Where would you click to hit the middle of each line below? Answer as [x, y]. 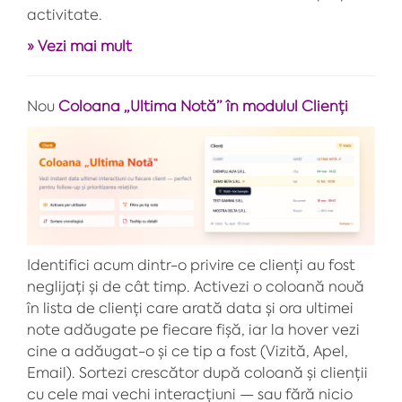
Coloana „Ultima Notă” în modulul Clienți [203, 105]
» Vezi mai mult [79, 45]
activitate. [65, 14]
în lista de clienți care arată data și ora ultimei [190, 308]
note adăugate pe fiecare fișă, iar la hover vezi [193, 330]
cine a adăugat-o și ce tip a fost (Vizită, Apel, [188, 351]
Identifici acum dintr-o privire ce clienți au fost [191, 265]
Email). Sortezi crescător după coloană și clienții [197, 373]
